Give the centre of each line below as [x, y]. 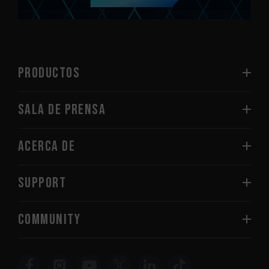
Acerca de [47, 146]
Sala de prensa [62, 109]
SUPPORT [42, 183]
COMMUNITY [49, 219]
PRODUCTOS [49, 73]
